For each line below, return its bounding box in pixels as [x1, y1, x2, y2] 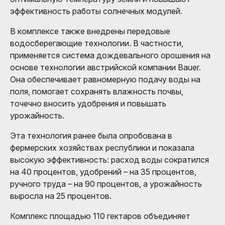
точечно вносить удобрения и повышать [10, 98, 166, 108]
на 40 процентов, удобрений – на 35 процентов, [10, 166, 196, 177]
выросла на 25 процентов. [10, 190, 111, 201]
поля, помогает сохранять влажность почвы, [10, 86, 183, 96]
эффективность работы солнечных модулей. [10, 6, 182, 16]
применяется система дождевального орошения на [10, 50, 210, 60]
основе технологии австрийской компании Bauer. [10, 62, 201, 72]
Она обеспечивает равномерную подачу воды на [10, 74, 200, 84]
